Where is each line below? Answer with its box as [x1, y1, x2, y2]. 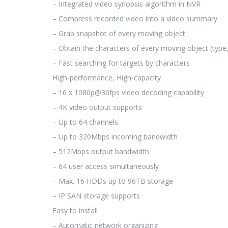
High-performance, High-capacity [52, 72, 161, 82]
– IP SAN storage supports [52, 190, 140, 201]
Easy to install [52, 205, 98, 215]
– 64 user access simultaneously [52, 161, 159, 171]
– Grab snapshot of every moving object [52, 28, 185, 38]
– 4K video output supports [52, 102, 142, 112]
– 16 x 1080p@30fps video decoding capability [52, 87, 204, 97]
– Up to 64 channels [52, 117, 118, 127]
